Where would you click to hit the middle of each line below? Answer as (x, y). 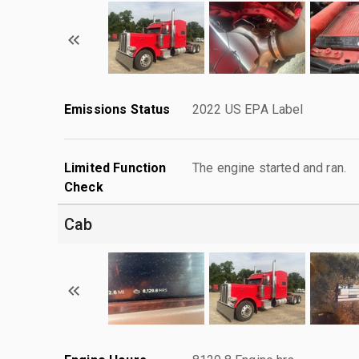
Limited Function (115, 167)
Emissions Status (117, 109)
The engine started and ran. (270, 167)
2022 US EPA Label (248, 109)
